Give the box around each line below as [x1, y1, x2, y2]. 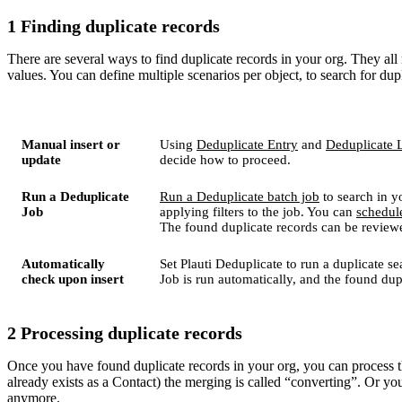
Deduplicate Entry [197, 136, 298, 152]
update [22, 152, 61, 167]
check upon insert [22, 271, 124, 286]
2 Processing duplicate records [7, 322, 242, 343]
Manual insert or [22, 136, 120, 152]
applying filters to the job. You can [160, 204, 356, 219]
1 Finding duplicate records [7, 15, 220, 36]
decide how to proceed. [160, 152, 291, 167]
